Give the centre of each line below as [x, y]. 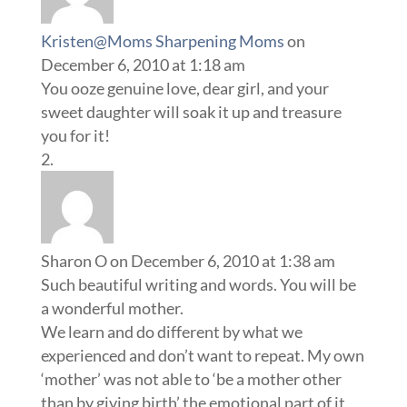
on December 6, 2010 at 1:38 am [222, 261]
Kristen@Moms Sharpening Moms [162, 41]
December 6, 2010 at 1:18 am [143, 65]
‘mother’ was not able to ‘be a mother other [191, 379]
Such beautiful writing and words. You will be [198, 284]
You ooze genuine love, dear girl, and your [184, 88]
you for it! [75, 135]
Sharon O [74, 261]
